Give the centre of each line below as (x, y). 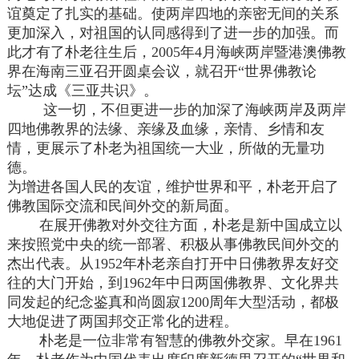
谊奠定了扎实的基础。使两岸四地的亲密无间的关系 (173, 14)
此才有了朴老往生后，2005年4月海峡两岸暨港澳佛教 (177, 52)
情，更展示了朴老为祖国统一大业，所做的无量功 (166, 149)
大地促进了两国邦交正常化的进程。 (123, 322)
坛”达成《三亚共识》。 (83, 91)
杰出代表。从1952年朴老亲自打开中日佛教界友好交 (173, 264)
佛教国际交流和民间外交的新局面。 (123, 206)
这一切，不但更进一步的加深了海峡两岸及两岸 (177, 110)
